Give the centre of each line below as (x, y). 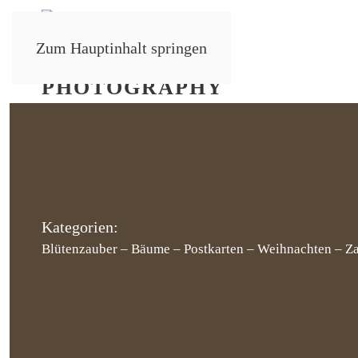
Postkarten (214, 249)
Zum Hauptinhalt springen (121, 48)
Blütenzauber (80, 249)
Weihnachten (294, 249)
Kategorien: (80, 227)
